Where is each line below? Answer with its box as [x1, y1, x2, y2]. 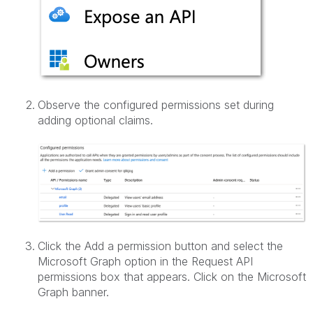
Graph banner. [38, 284, 109, 299]
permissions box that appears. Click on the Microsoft [38, 269, 306, 284]
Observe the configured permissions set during [38, 98, 274, 112]
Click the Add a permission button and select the [38, 238, 283, 253]
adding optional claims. [38, 113, 153, 128]
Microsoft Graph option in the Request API [38, 254, 253, 268]
